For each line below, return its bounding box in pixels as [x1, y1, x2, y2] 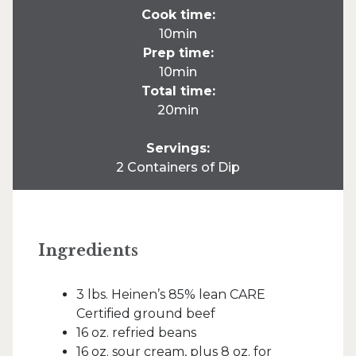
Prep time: [142, 44, 214, 60]
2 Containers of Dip [116, 159, 240, 175]
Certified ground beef [76, 305, 215, 321]
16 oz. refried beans [76, 324, 196, 340]
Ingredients [38, 240, 138, 260]
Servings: [146, 140, 210, 156]
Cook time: [141, 6, 215, 22]
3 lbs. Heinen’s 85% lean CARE [76, 286, 265, 302]
